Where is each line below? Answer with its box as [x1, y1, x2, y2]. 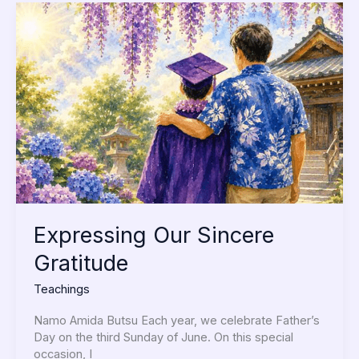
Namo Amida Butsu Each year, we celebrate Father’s [33, 313, 320, 328]
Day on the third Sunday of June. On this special [33, 329, 293, 345]
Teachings [33, 282, 90, 297]
